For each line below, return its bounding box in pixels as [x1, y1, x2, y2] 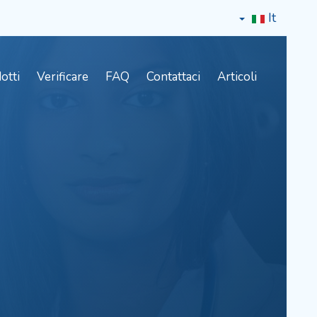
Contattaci [146, 69, 200, 85]
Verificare [37, 69, 88, 85]
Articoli [217, 69, 257, 85]
